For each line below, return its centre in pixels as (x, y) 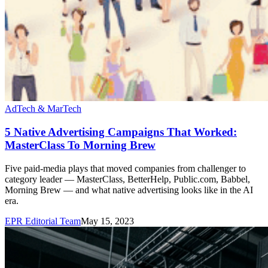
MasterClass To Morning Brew (80, 145)
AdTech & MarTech (43, 109)
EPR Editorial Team (43, 221)
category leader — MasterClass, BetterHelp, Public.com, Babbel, (127, 179)
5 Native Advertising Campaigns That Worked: (121, 132)
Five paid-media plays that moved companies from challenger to (125, 168)
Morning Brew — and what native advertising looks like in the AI (129, 190)
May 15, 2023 (107, 221)
